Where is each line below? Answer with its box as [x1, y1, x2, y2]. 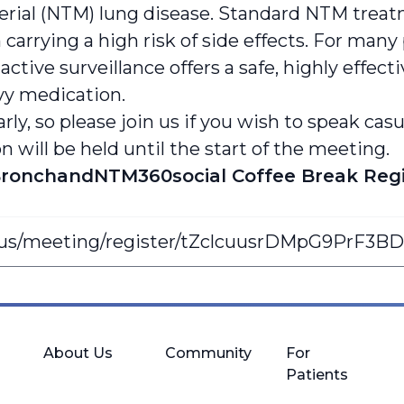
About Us [43, 344, 113, 362]
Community [164, 344, 252, 362]
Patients [286, 366, 349, 383]
